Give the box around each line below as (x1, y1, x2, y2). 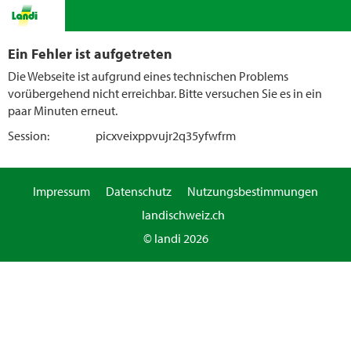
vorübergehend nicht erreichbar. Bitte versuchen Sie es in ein (8, 85, 322, 101)
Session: (8, 128, 49, 143)
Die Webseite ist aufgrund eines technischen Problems (8, 68, 288, 84)
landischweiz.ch (142, 207, 225, 223)
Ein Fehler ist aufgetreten (8, 44, 172, 63)
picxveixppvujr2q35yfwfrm (96, 128, 236, 143)
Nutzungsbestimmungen (187, 183, 318, 199)
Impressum (33, 183, 90, 199)
